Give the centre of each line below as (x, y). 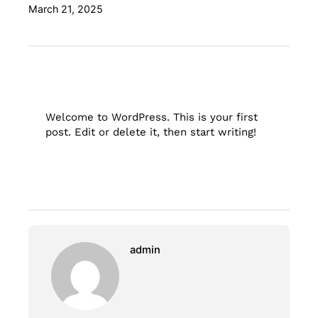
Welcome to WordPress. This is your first (152, 117)
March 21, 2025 (66, 9)
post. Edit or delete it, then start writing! (151, 132)
